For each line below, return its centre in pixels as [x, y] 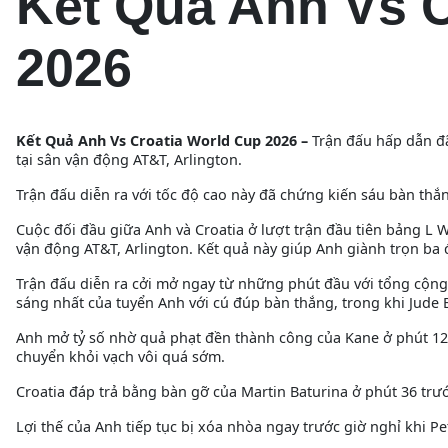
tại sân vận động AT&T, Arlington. [129, 159]
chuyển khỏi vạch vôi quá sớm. [120, 356]
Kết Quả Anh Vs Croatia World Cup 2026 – [164, 140]
